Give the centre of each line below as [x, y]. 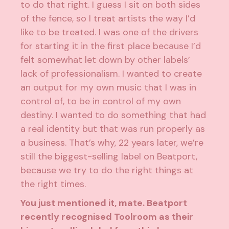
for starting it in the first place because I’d [111, 46]
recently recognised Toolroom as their [107, 217]
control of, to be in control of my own [101, 101]
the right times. [53, 184]
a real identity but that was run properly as [113, 129]
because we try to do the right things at [107, 170]
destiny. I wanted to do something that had [113, 115]
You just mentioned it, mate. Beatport [104, 203]
